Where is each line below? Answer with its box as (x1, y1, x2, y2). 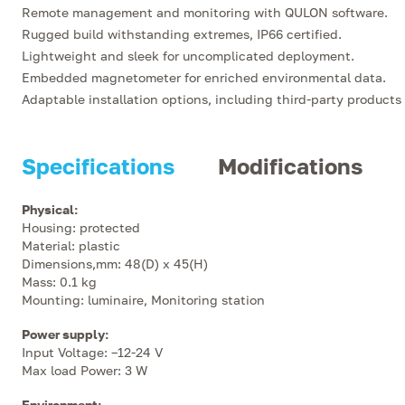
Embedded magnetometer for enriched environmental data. (22, 70, 386, 85)
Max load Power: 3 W (22, 363, 147, 378)
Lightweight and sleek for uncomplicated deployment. (22, 48, 354, 63)
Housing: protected (22, 220, 140, 235)
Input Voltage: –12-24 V (22, 344, 163, 360)
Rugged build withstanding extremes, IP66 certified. (22, 26, 342, 42)
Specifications (22, 153, 174, 179)
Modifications (218, 153, 363, 179)
